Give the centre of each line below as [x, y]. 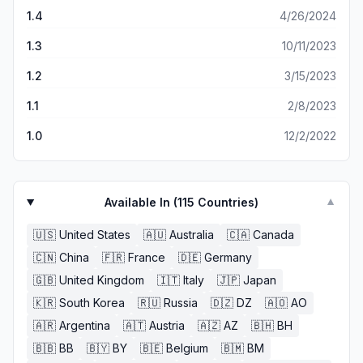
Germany [228, 257]
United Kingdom [102, 280]
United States [95, 235]
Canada [273, 235]
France [147, 257]
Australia [192, 235]
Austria [167, 325]
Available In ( [141, 202]
